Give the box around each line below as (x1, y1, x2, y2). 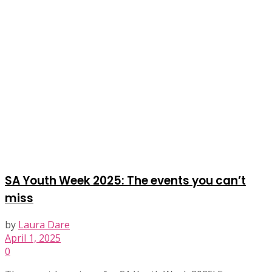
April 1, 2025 (5, 231, 61, 245)
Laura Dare (18, 218, 70, 232)
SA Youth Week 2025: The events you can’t (5, 172, 246, 189)
